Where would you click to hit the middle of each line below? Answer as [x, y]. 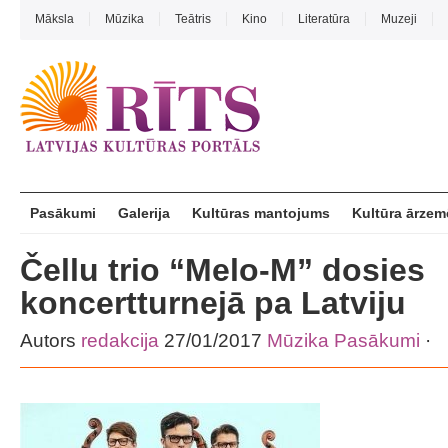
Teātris [193, 19]
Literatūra [324, 19]
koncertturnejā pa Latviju [213, 303]
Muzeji [399, 19]
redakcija [120, 340]
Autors [50, 340]
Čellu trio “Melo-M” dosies [222, 270]
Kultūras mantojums [261, 213]
